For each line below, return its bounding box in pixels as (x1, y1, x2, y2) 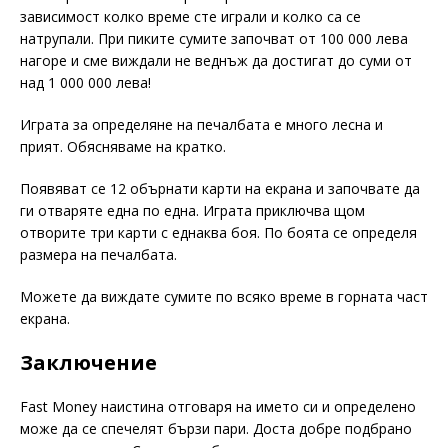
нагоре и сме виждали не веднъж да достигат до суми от (20, 50, 412, 70)
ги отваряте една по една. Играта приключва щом (20, 200, 365, 220)
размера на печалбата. (20, 244, 177, 264)
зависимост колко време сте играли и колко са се (20, 6, 361, 26)
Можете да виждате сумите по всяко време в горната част (20, 286, 428, 306)
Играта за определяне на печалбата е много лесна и (20, 114, 383, 134)
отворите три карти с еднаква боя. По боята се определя (20, 222, 417, 242)
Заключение (20, 348, 157, 376)
